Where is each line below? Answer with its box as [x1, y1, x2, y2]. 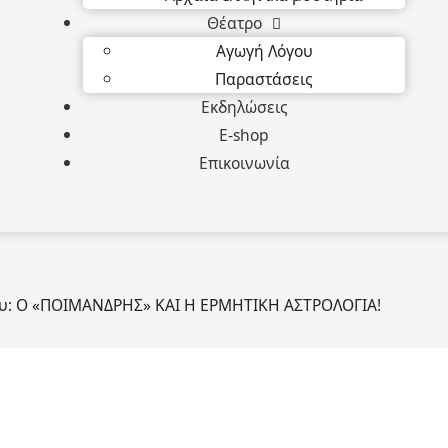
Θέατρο [207, 11, 262, 34]
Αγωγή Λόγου [215, 39, 313, 62]
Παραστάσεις [215, 67, 313, 90]
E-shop [219, 123, 269, 146]
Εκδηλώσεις [200, 95, 288, 118]
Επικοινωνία [198, 151, 290, 174]
